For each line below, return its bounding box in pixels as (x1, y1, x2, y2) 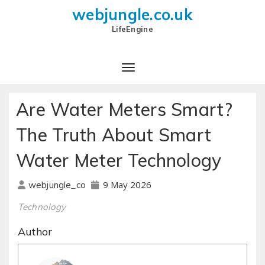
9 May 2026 (102, 178, 151, 190)
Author (18, 224, 53, 238)
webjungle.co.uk (72, 5, 193, 24)
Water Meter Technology (16, 148, 222, 172)
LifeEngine (112, 24, 153, 34)
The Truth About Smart (16, 123, 212, 146)
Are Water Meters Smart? (16, 98, 232, 121)
